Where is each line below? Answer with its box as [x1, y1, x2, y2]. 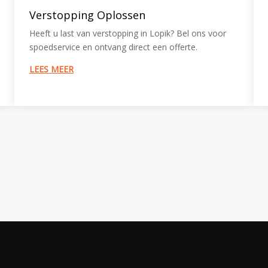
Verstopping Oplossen [29, 8, 145, 23]
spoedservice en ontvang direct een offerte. [29, 41, 197, 53]
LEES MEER [29, 63, 74, 75]
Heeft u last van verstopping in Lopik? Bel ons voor [29, 28, 226, 39]
